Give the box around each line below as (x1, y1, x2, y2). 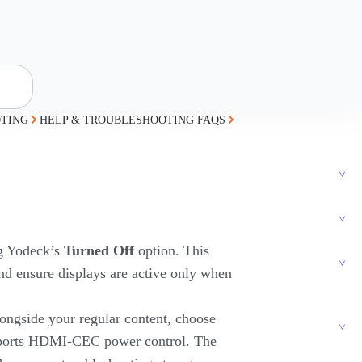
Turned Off (63, 242, 134, 259)
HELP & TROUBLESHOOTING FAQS (39, 114, 225, 126)
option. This (133, 242, 209, 259)
